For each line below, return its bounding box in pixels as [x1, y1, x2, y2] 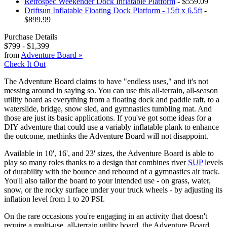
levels [203, 158, 223, 167]
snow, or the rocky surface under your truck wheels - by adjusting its [4, 185, 222, 194]
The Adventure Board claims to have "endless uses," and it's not [4, 77, 208, 86]
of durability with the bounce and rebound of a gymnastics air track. [4, 167, 220, 176]
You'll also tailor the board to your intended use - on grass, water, [4, 176, 211, 185]
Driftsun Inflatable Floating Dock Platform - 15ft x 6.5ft [24, 6, 202, 15]
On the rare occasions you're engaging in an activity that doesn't [4, 211, 207, 220]
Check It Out [4, 59, 46, 68]
